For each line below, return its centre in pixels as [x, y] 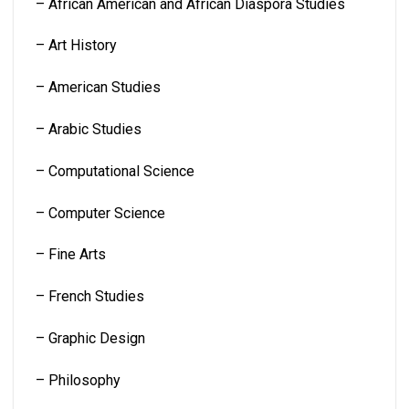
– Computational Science [115, 171]
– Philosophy [78, 380]
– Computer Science [100, 213]
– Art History [76, 46]
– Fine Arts [71, 255]
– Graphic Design [90, 339]
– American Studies [98, 88]
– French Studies [90, 297]
